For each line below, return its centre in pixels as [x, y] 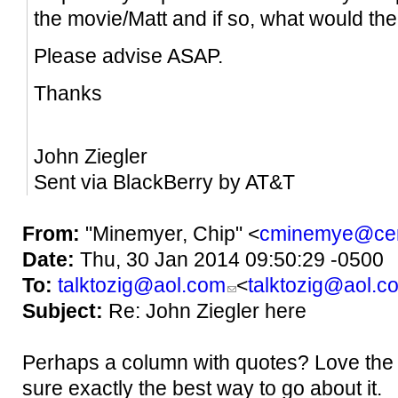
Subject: [65, 312]
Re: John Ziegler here [207, 312]
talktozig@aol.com [142, 286]
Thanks [68, 94]
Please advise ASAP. [129, 57]
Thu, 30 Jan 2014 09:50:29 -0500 [232, 260]
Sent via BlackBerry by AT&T [165, 183]
